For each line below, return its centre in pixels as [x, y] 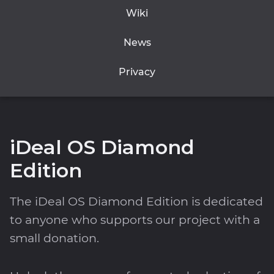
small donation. [54, 238]
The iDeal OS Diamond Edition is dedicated [136, 201]
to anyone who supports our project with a [135, 219]
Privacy [137, 72]
